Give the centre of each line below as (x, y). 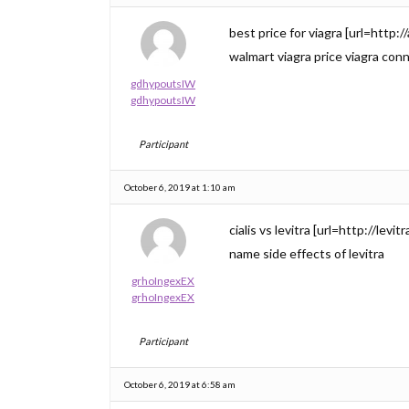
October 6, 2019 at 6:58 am (180, 384)
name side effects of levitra (307, 253)
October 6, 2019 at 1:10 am (180, 187)
